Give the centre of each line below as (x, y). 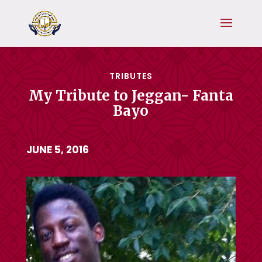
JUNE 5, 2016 (57, 150)
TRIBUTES (131, 76)
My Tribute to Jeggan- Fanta (131, 96)
